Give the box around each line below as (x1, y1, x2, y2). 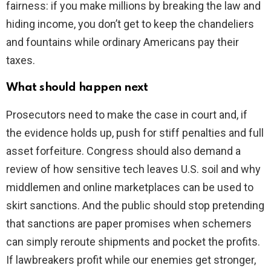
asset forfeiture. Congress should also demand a (6, 145, 241, 158)
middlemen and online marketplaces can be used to (6, 181, 253, 194)
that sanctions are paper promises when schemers (6, 217, 252, 230)
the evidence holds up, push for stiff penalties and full (6, 126, 264, 140)
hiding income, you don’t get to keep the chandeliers (6, 18, 254, 31)
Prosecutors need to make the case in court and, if (6, 108, 247, 122)
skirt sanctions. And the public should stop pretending (6, 199, 264, 212)
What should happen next (6, 82, 148, 94)
